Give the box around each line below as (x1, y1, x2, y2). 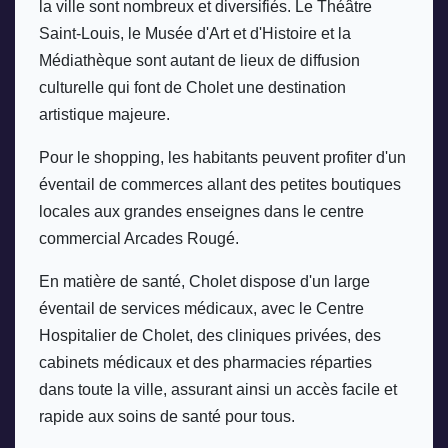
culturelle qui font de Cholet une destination (39, 78, 346, 96)
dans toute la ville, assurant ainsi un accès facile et (39, 380, 397, 398)
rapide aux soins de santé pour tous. (39, 407, 295, 425)
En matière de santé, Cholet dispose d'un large (39, 272, 370, 290)
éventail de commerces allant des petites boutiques (39, 175, 401, 193)
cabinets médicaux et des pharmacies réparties (39, 353, 372, 371)
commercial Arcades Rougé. (39, 229, 243, 247)
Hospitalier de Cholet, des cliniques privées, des (39, 326, 381, 344)
